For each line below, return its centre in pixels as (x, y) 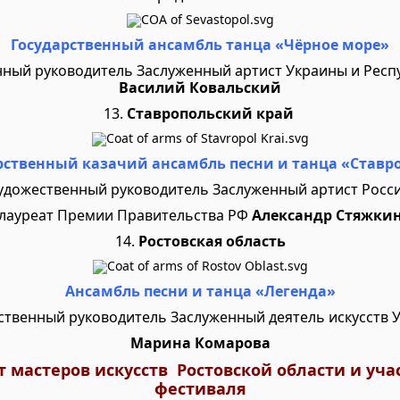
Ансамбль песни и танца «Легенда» (200, 291)
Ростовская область (212, 241)
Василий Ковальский (200, 87)
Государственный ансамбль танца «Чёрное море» (200, 45)
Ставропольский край (210, 113)
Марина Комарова (200, 343)
